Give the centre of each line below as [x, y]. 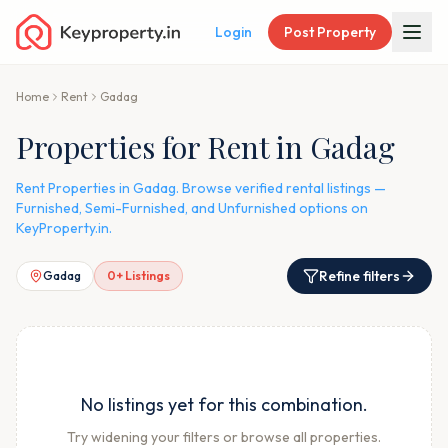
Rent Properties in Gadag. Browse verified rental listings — [201, 188]
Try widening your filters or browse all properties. [224, 437]
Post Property [330, 32]
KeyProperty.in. [64, 228]
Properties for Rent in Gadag [205, 147]
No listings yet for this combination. [224, 404]
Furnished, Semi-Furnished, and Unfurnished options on [192, 208]
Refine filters [359, 276]
